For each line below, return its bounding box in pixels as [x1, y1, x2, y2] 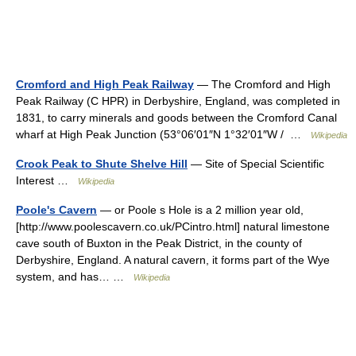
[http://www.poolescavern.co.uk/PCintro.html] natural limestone [16, 219, 330, 233]
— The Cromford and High [194, 77, 331, 91]
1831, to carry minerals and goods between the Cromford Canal [16, 110, 337, 124]
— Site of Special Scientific [188, 157, 324, 170]
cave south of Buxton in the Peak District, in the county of [16, 236, 302, 250]
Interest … [16, 173, 78, 187]
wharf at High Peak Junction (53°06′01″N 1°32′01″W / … [16, 127, 311, 141]
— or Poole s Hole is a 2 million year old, [97, 203, 304, 216]
